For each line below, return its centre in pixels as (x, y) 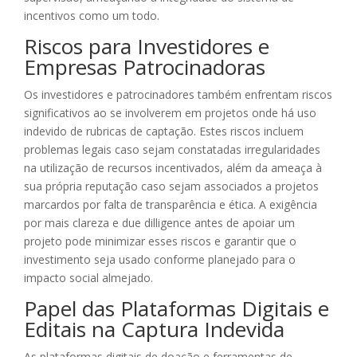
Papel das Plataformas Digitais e (177, 309)
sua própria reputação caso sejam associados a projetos (171, 186)
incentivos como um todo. (92, 16)
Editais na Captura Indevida (154, 330)
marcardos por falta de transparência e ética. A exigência (171, 205)
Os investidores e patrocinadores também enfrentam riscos (178, 95)
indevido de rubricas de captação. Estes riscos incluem (164, 131)
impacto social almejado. (88, 278)
